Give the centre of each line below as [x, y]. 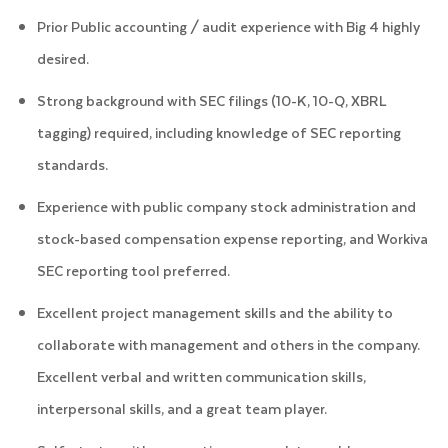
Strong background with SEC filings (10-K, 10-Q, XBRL [211, 100]
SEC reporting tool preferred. [133, 270]
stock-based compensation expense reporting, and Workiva [232, 238]
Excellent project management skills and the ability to [214, 312]
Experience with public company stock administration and [226, 206]
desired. [62, 58]
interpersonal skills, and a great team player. [181, 408]
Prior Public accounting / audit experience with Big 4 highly [228, 26]
